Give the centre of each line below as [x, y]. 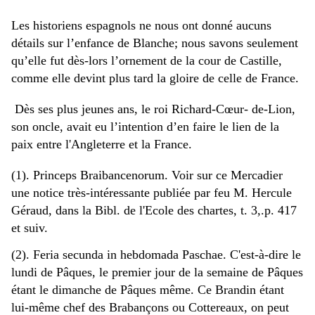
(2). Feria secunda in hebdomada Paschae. [121, 254]
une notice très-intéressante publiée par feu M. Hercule [152, 192]
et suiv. [30, 227]
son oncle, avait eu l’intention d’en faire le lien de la [145, 126]
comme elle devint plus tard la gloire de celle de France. [155, 78]
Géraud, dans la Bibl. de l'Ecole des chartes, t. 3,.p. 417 [154, 210]
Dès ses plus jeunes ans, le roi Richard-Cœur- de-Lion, [153, 109]
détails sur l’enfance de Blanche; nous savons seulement [155, 43]
